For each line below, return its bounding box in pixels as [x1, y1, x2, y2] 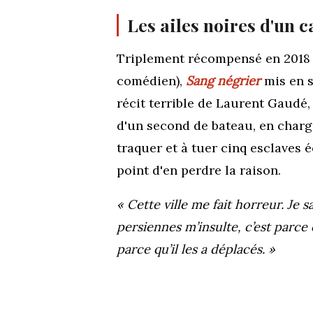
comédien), [117, 72, 186, 89]
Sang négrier [186, 72, 261, 89]
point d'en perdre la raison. [117, 161, 281, 178]
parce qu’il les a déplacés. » [117, 240, 275, 257]
